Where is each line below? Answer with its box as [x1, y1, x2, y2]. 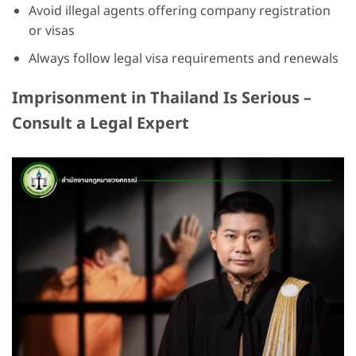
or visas [28, 21, 75, 41]
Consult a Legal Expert [12, 111, 189, 136]
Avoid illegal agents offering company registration [28, 2, 331, 21]
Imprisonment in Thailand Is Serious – [12, 86, 311, 110]
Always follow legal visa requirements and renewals [28, 49, 339, 69]
